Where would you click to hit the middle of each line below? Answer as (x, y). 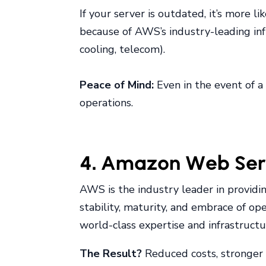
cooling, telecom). (123, 50)
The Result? (111, 254)
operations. (107, 103)
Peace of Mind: (117, 85)
